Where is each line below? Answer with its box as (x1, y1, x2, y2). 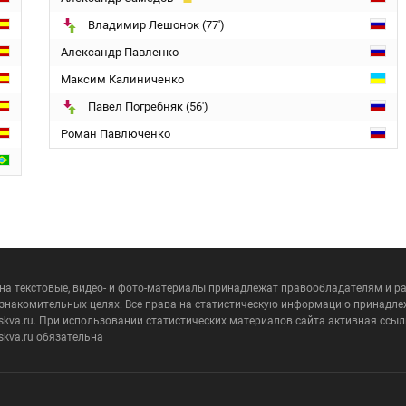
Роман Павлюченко (61, 127, 170, 140)
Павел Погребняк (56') (88, 100, 208, 113)
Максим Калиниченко (61, 72, 184, 86)
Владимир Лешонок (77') (88, 18, 225, 32)
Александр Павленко (61, 45, 179, 59)
